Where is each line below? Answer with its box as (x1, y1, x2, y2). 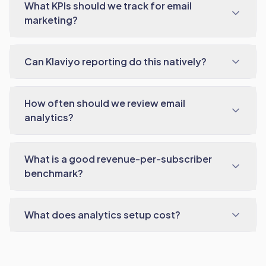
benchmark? (24, 167, 83, 179)
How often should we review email (24, 97, 185, 109)
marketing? (24, 14, 78, 26)
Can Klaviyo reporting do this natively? (24, 55, 207, 68)
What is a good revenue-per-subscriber (24, 153, 212, 165)
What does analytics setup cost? (24, 208, 180, 221)
